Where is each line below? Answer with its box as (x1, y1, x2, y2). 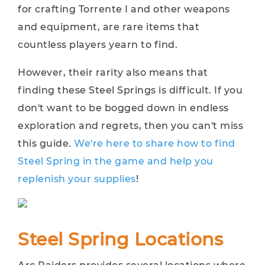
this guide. (18, 138, 74, 149)
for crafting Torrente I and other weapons (18, 4, 230, 15)
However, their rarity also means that (18, 67, 208, 78)
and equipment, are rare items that (18, 21, 199, 33)
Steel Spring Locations (18, 228, 223, 250)
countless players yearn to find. (18, 39, 177, 50)
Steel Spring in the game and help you (18, 156, 214, 167)
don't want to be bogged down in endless (18, 102, 229, 114)
